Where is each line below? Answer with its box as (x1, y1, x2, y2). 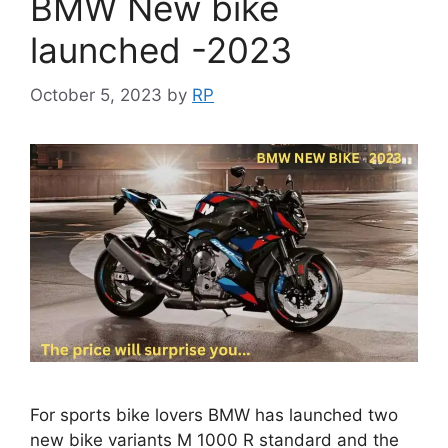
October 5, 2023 (30, 84, 162, 105)
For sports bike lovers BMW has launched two (30, 405, 398, 426)
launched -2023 (30, 29, 292, 72)
